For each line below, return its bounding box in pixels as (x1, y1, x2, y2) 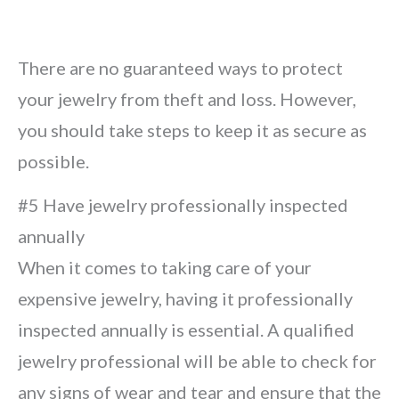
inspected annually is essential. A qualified (18, 319, 354, 340)
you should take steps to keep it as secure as (18, 119, 367, 141)
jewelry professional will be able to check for (18, 350, 377, 371)
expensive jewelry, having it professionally (18, 288, 353, 309)
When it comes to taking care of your (18, 256, 312, 278)
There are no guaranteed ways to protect (18, 57, 343, 78)
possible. (18, 151, 89, 172)
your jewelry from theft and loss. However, (18, 88, 356, 110)
